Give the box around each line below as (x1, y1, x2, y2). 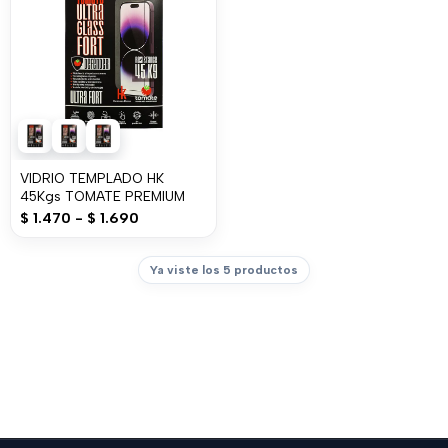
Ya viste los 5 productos (150, 263, 298, 277)
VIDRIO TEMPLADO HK (20, 170, 164, 186)
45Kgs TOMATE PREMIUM (20, 188, 185, 204)
